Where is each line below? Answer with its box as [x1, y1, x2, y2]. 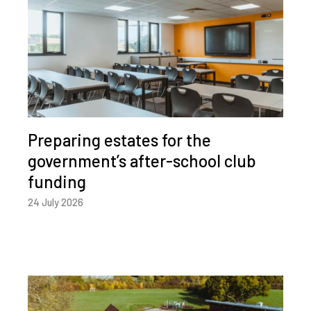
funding [28, 171, 86, 192]
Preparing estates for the [28, 129, 211, 150]
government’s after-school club [28, 150, 256, 171]
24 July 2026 [28, 196, 83, 208]
